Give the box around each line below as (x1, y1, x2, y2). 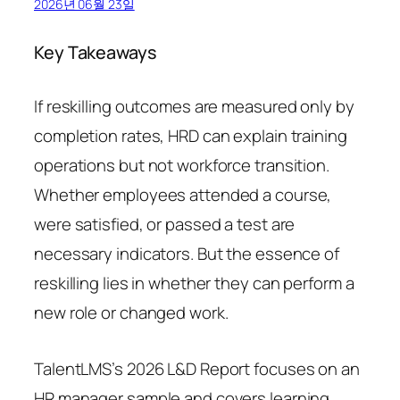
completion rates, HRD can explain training (34, 123, 347, 147)
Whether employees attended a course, (34, 182, 332, 206)
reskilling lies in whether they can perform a (34, 271, 354, 295)
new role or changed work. (34, 300, 229, 324)
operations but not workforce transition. (34, 153, 329, 177)
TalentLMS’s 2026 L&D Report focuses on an (34, 356, 360, 380)
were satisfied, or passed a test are (34, 212, 296, 236)
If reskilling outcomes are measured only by (34, 94, 354, 118)
